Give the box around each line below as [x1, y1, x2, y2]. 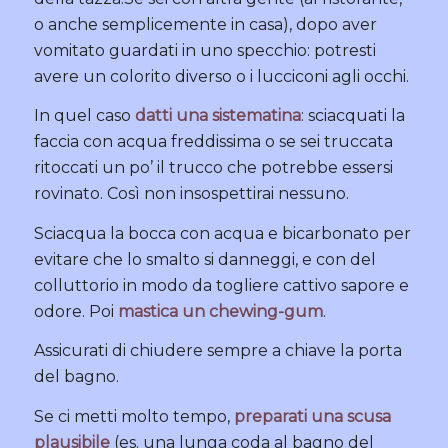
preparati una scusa [233, 407, 391, 427]
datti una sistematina [134, 106, 301, 126]
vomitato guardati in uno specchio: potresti [33, 40, 376, 60]
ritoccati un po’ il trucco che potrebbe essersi [33, 158, 393, 178]
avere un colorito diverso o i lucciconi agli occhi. [33, 66, 409, 86]
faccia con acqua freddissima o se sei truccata [33, 132, 393, 152]
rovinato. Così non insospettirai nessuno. [33, 184, 349, 204]
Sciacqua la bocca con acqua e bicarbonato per [33, 223, 411, 243]
